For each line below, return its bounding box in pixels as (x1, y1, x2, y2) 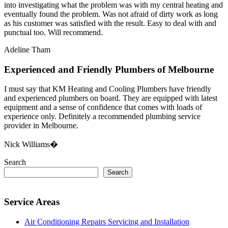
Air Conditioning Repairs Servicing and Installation (24, 217, 189, 226)
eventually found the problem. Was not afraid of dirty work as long (4, 9, 218, 18)
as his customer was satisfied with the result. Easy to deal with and (4, 18, 216, 27)
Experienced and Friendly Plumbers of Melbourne (4, 64, 214, 75)
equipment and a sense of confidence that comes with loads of (4, 103, 202, 112)
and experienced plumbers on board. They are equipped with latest (4, 94, 217, 103)
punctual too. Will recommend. (4, 27, 103, 37)
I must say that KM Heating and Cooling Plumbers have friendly (4, 84, 211, 94)
